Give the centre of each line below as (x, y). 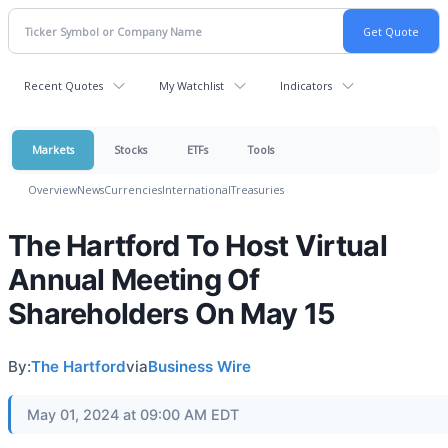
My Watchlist (191, 85)
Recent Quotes (63, 85)
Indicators (306, 85)
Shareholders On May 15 (172, 313)
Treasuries (257, 189)
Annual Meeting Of (134, 279)
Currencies (133, 189)
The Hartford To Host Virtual (197, 245)
